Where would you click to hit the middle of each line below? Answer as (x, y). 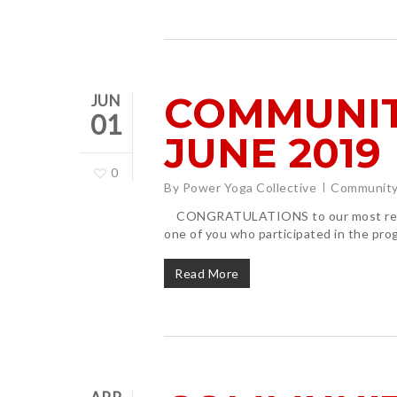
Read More (207, 273)
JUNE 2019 (272, 152)
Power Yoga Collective (249, 187)
